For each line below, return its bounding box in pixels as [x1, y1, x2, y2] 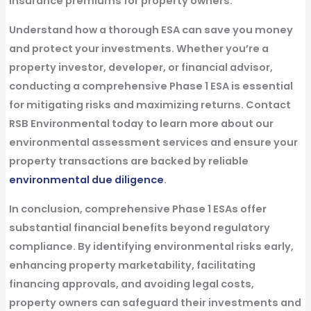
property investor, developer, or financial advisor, [8, 60, 273, 74]
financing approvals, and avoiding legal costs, [8, 276, 254, 291]
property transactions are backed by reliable [8, 153, 249, 168]
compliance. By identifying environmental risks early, [8, 239, 294, 253]
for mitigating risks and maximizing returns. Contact [8, 97, 291, 112]
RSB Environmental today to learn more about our [8, 116, 274, 131]
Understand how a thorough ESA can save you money [8, 22, 293, 37]
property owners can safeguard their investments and [8, 295, 301, 310]
